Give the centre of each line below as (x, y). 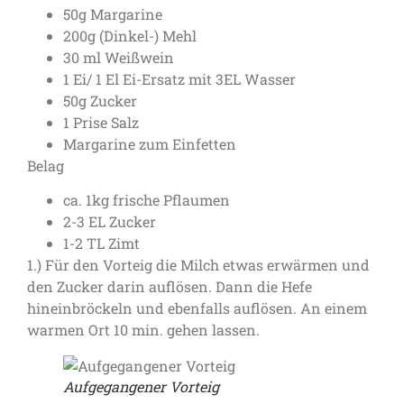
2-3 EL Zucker (110, 222)
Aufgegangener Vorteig (141, 387)
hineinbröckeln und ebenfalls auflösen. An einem (197, 308)
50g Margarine (113, 14)
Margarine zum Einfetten (150, 143)
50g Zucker (100, 100)
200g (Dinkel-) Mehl (130, 35)
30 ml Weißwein (119, 57)
